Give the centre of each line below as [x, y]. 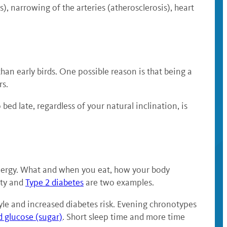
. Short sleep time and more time [124, 217]
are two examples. [119, 182]
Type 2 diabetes [54, 182]
